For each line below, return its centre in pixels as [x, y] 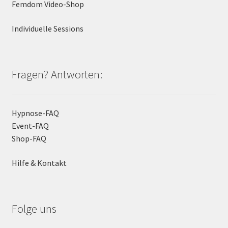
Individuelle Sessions [47, 28]
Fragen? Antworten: [57, 74]
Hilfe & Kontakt [39, 163]
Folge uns [34, 209]
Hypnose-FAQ [35, 113]
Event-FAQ [30, 126]
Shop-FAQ [29, 139]
